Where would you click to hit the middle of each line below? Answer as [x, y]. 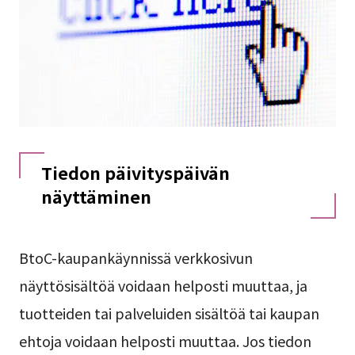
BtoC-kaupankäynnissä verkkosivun [136, 258]
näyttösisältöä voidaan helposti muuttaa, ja [163, 286]
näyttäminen [96, 197]
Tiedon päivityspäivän [135, 173]
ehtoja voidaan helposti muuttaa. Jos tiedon [165, 341]
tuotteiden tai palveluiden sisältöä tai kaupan [169, 313]
